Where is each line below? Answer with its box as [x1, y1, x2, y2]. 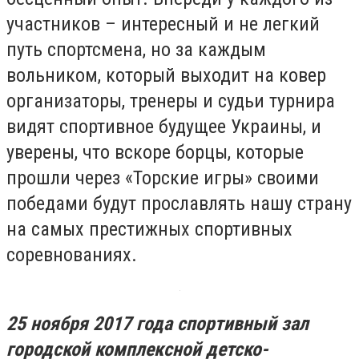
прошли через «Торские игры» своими [6, 166, 319, 189]
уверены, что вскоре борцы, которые [6, 140, 304, 163]
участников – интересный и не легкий [6, 12, 320, 35]
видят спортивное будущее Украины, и [6, 115, 321, 138]
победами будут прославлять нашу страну [6, 192, 352, 215]
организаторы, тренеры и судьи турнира [6, 89, 335, 112]
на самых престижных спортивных [6, 217, 292, 240]
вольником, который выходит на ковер [6, 63, 326, 87]
